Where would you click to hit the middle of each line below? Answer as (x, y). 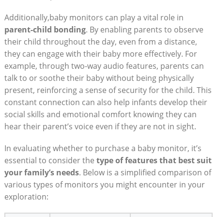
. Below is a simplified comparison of (145, 172)
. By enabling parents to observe (144, 29)
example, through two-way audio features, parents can (104, 66)
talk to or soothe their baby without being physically (99, 78)
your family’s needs (41, 172)
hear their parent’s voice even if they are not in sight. (100, 126)
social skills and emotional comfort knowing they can (100, 114)
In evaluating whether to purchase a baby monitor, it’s (103, 148)
